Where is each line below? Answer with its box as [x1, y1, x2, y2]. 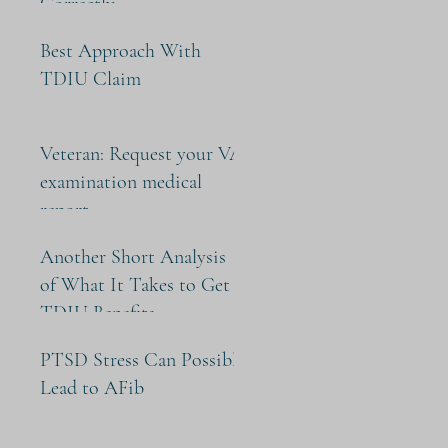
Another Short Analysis [40, 245, 226, 269]
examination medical [40, 170, 202, 194]
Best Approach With [40, 39, 201, 63]
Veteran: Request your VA [40, 142, 109, 166]
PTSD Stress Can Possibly [40, 348, 246, 372]
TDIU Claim [40, 67, 141, 91]
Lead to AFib [40, 376, 144, 400]
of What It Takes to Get [40, 273, 230, 297]
